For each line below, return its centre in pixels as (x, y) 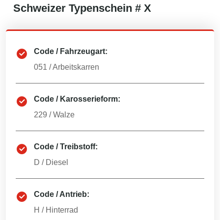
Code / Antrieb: (62, 194)
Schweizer (40, 8)
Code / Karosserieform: (77, 99)
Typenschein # (105, 8)
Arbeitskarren (76, 67)
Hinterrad (62, 210)
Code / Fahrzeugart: (71, 51)
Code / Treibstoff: (66, 147)
